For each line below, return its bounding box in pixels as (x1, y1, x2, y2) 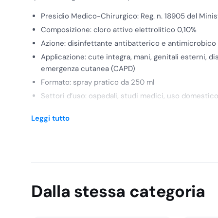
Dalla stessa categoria (31, 180, 205, 202)
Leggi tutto (31, 113, 70, 123)
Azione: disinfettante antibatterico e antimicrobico (41, 38, 216, 48)
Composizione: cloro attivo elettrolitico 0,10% (41, 24, 197, 35)
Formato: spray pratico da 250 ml (41, 77, 154, 87)
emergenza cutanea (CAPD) (41, 63, 135, 73)
